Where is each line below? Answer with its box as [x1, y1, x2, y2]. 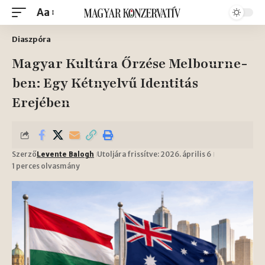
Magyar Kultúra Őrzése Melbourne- [12, 54, 247, 73]
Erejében [12, 93, 70, 112]
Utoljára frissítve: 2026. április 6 [97, 150, 211, 159]
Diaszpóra [12, 34, 51, 44]
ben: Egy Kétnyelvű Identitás [12, 74, 198, 92]
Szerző [12, 150, 37, 159]
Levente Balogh [37, 150, 94, 159]
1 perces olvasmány [12, 161, 80, 170]
